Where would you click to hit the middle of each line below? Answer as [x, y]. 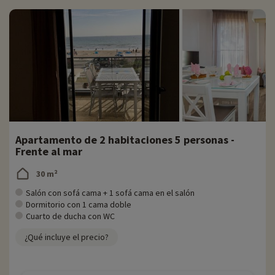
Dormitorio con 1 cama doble [79, 205]
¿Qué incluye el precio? [67, 237]
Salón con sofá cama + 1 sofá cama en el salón [110, 193]
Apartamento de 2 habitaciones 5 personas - [125, 140]
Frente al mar [49, 152]
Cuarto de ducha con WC [70, 216]
